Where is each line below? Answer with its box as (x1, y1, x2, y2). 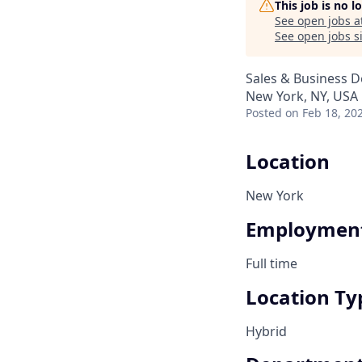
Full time (246, 254, 297, 272)
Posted (246, 105, 282, 120)
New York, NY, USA (246, 87, 358, 105)
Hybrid (246, 322, 287, 340)
